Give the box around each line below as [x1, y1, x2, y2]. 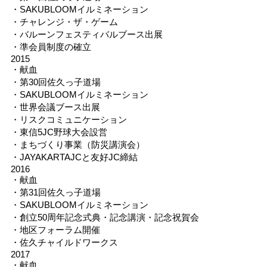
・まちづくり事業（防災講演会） [10, 139, 145, 150]
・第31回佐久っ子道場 [10, 187, 101, 197]
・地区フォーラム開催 [10, 224, 100, 235]
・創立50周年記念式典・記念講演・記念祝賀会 [10, 212, 199, 222]
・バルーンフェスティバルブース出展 [10, 29, 163, 39]
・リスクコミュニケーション [10, 114, 127, 125]
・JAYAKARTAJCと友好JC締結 [10, 151, 138, 162]
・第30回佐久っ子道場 [10, 76, 101, 87]
